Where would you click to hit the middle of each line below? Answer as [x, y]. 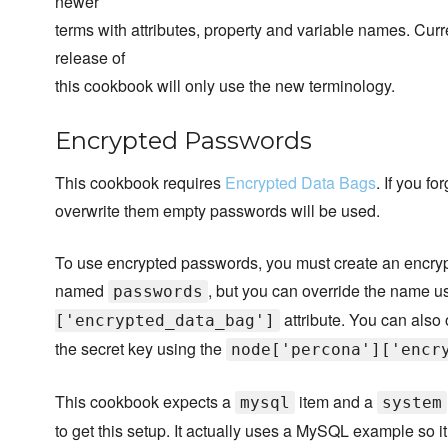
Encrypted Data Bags [300, 183]
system [412, 403]
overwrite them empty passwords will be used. [217, 211]
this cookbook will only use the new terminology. [225, 86]
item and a [336, 402]
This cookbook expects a [145, 402]
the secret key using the [140, 349]
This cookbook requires [140, 183]
